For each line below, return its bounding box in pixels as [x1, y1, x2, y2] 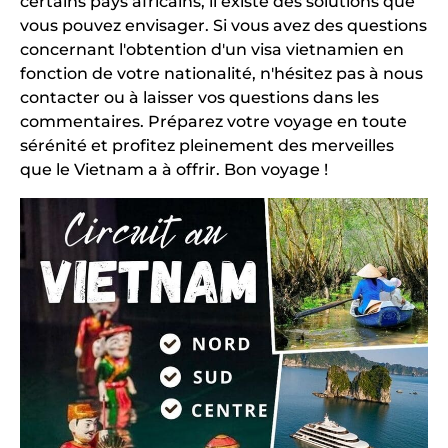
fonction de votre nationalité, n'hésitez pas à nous [20, 64, 423, 84]
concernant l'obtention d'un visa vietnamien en [20, 40, 404, 60]
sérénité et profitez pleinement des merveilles [20, 136, 394, 156]
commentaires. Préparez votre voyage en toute [20, 112, 407, 132]
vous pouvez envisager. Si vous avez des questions [20, 16, 427, 36]
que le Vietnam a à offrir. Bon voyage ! [20, 160, 328, 180]
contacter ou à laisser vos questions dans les [20, 88, 379, 108]
